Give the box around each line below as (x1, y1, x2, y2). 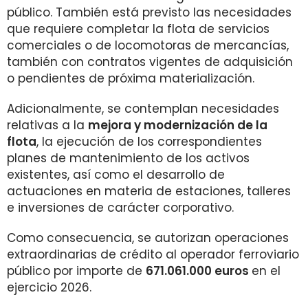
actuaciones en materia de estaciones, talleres (7, 183, 291, 199)
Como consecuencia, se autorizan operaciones (7, 230, 289, 246)
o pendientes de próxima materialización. (7, 70, 254, 87)
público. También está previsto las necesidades (7, 4, 291, 21)
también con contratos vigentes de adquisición (7, 54, 293, 70)
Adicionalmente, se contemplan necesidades (7, 100, 279, 117)
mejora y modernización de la (88, 117, 267, 133)
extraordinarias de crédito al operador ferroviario (7, 246, 299, 263)
